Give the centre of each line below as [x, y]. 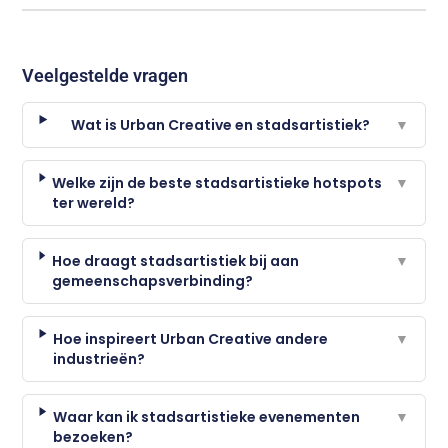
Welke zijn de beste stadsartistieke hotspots [217, 182]
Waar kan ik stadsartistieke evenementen [206, 416]
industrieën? [99, 358]
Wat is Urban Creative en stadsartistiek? [220, 124]
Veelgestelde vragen [105, 75]
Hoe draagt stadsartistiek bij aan [175, 260]
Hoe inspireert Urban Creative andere [191, 338]
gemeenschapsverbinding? [152, 280]
